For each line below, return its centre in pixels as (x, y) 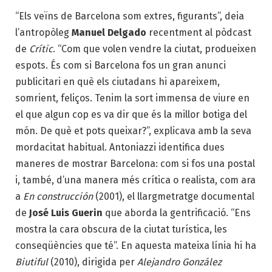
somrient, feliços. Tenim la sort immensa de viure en (132, 98)
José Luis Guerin (66, 213)
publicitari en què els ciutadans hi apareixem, (117, 82)
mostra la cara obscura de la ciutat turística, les (121, 229)
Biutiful (33, 262)
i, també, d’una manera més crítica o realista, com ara (135, 180)
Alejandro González (179, 262)
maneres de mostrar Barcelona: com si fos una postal (135, 164)
